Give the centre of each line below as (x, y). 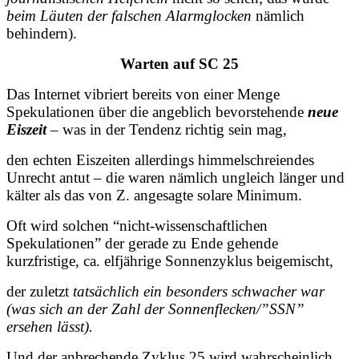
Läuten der (74, 15)
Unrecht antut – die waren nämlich (114, 177)
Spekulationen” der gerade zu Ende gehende (142, 243)
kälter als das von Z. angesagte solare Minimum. (154, 195)
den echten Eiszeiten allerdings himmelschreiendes (160, 159)
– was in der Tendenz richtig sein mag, (167, 129)
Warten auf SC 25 (179, 63)
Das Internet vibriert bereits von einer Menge (143, 94)
